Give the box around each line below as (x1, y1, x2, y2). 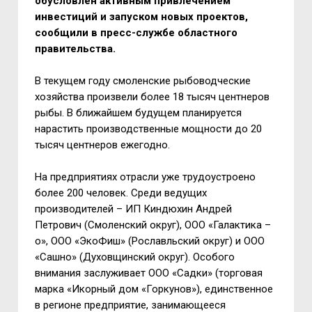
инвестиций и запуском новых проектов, (35, 10, 249, 23)
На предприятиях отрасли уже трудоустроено (35, 171, 256, 183)
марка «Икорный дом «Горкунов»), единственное (35, 283, 274, 295)
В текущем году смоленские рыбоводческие (35, 75, 251, 87)
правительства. (35, 42, 116, 55)
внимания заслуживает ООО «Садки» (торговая (35, 267, 263, 279)
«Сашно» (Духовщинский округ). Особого (35, 251, 235, 263)
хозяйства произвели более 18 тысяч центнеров (35, 91, 270, 103)
